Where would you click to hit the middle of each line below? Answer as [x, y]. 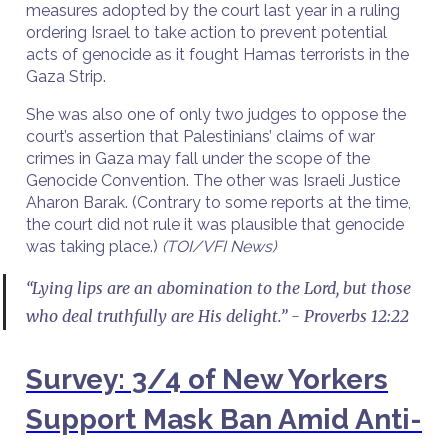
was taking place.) [94, 246]
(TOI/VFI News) [219, 246]
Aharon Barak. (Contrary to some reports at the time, [218, 202]
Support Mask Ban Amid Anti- [224, 419]
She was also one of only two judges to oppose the [216, 114]
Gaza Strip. [68, 76]
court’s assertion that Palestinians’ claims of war [200, 136]
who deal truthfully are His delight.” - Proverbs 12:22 [217, 316]
